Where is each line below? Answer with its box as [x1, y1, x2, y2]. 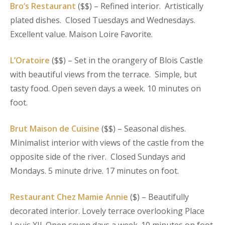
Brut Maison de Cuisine [10, 123, 99, 134]
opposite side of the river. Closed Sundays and [10, 151, 185, 162]
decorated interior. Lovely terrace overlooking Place [10, 205, 204, 216]
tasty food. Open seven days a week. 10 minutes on [10, 83, 201, 94]
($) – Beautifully [128, 191, 189, 202]
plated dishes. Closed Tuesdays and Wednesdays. [10, 15, 195, 26]
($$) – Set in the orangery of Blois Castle [50, 55, 203, 66]
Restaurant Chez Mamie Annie [10, 191, 128, 202]
